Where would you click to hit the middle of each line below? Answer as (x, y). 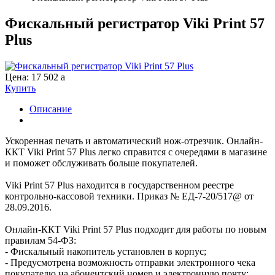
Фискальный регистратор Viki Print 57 (135, 23)
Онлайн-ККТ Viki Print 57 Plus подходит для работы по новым (136, 229)
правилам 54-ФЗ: (41, 240)
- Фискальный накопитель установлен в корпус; (106, 251)
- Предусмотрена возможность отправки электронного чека (130, 262)
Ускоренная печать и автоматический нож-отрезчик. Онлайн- (134, 141)
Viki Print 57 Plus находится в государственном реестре (119, 185)
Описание (51, 109)
